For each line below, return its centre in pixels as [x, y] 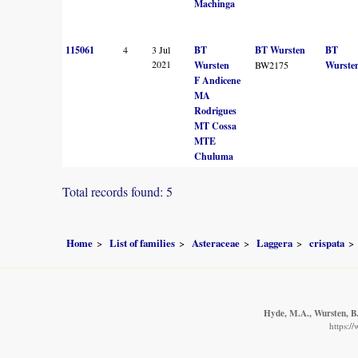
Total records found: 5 [117, 191]
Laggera [274, 243]
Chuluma [214, 156]
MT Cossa [215, 125]
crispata [327, 243]
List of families [142, 243]
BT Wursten [280, 50]
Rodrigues [215, 110]
